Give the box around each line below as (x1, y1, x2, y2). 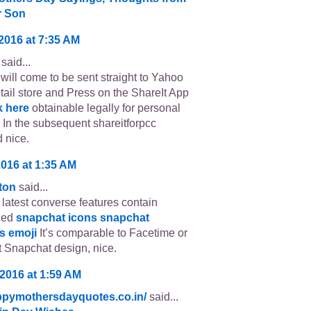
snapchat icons (16, 212, 97, 224)
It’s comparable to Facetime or (37, 227, 187, 239)
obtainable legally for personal (29, 102, 180, 115)
